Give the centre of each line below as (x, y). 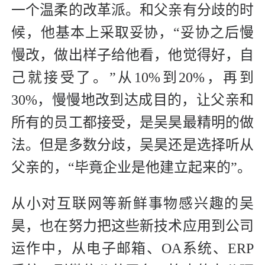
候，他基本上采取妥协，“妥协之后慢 (132, 32)
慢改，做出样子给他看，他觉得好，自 (132, 55)
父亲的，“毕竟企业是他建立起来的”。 (131, 167)
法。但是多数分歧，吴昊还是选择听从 (132, 145)
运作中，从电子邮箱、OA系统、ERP (132, 248)
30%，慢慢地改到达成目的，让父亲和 (132, 100)
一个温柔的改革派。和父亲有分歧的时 (132, 10)
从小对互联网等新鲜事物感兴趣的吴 (132, 203)
